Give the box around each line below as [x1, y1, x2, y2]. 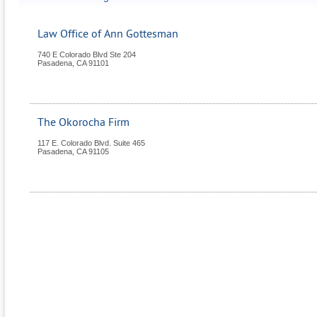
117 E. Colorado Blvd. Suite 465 [38, 139, 145, 147]
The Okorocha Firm [38, 116, 129, 129]
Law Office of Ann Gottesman [38, 28, 178, 40]
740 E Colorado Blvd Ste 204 [38, 50, 136, 59]
